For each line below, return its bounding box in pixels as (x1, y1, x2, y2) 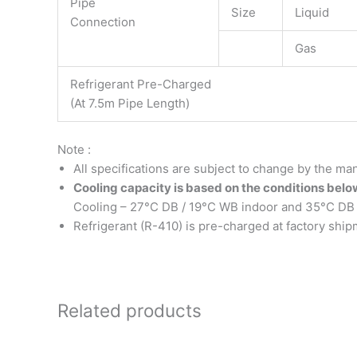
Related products (57, 300, 202, 322)
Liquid (295, 5, 329, 21)
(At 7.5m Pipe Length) (70, 96, 190, 112)
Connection (70, 14, 135, 30)
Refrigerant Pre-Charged (70, 76, 211, 92)
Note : (57, 141, 91, 157)
